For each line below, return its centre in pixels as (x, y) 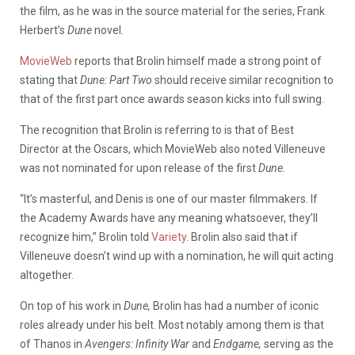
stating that (50, 80)
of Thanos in (52, 344)
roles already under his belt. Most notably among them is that (172, 324)
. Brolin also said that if (242, 237)
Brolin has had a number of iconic (236, 305)
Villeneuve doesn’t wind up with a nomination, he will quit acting (177, 256)
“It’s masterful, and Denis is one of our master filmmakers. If (169, 198)
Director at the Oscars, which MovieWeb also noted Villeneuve (173, 149)
